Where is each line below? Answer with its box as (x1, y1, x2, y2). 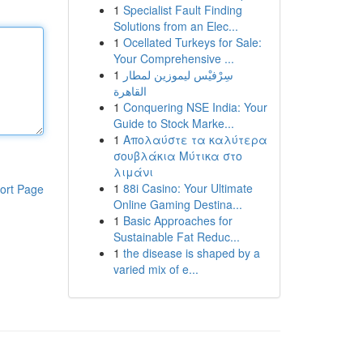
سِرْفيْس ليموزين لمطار (122, 66, 233, 83)
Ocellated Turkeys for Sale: (122, 34, 262, 50)
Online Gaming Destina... (113, 196, 242, 212)
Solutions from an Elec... (113, 18, 238, 34)
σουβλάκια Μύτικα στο (113, 147, 242, 164)
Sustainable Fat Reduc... (113, 228, 240, 245)
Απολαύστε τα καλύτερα (122, 131, 267, 147)
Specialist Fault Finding (122, 2, 242, 18)
